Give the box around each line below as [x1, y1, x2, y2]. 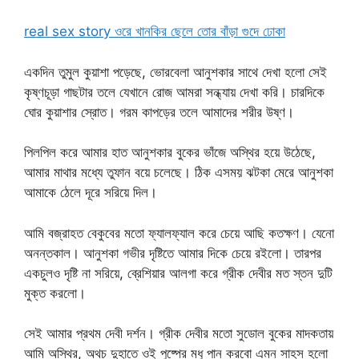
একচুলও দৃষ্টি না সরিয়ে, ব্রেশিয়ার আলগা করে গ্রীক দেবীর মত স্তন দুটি [24, 264, 333, 281]
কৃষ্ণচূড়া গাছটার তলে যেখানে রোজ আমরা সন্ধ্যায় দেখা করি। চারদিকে [24, 83, 325, 100]
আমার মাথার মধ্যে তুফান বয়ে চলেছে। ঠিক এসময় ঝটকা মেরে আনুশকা [24, 164, 333, 180]
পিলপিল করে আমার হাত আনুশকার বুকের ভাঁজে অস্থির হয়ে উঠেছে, [24, 144, 316, 160]
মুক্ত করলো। [24, 284, 86, 301]
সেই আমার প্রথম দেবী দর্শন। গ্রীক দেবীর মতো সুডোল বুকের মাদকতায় [24, 325, 333, 341]
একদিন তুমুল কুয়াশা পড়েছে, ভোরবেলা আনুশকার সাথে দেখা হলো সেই [24, 63, 327, 80]
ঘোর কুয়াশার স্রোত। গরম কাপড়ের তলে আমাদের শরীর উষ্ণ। [24, 103, 294, 120]
